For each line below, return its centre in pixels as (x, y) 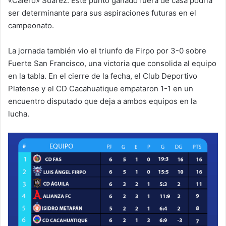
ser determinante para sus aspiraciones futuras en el (102, 13)
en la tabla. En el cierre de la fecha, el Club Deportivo (103, 76)
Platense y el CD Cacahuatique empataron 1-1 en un (101, 89)
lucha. (19, 114)
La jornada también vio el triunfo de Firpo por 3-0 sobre (107, 51)
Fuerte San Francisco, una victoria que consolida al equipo (112, 64)
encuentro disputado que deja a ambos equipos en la (102, 101)
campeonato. (31, 26)
